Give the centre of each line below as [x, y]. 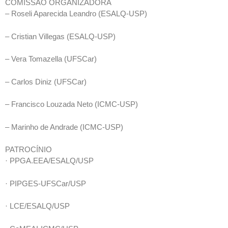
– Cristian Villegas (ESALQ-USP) [60, 36]
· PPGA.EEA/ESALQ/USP [49, 161]
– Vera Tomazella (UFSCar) [51, 59]
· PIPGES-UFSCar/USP [46, 183]
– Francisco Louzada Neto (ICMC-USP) [72, 104]
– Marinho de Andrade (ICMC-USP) [64, 127]
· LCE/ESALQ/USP [37, 206]
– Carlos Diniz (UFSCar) [46, 81]
